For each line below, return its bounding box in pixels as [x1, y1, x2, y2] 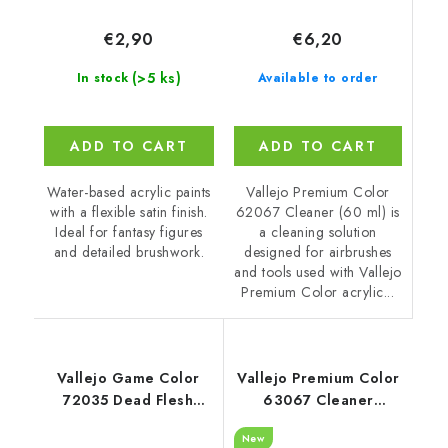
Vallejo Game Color [56, 367, 200, 388]
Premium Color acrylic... [241, 281, 395, 302]
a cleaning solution [259, 221, 377, 242]
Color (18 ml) [81, 411, 175, 432]
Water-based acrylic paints [46, 182, 211, 203]
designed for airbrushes [244, 241, 392, 262]
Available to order [257, 68, 378, 87]
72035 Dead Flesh [63, 389, 194, 410]
